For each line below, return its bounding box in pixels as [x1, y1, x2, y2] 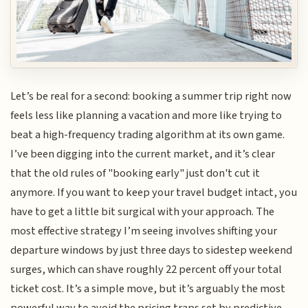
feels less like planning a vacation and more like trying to [10, 107, 283, 124]
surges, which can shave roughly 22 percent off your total [10, 261, 283, 278]
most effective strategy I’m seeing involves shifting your [10, 223, 278, 240]
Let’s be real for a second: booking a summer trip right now [10, 88, 292, 105]
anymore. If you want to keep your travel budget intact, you [10, 184, 298, 201]
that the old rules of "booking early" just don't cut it [10, 165, 261, 182]
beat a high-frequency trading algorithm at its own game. [10, 126, 285, 144]
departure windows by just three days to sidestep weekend [10, 242, 293, 259]
